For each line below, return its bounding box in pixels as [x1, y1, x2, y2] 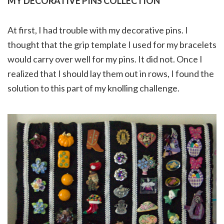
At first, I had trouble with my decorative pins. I [7, 24, 188, 36]
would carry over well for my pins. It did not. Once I [7, 53, 202, 65]
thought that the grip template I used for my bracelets [7, 39, 216, 50]
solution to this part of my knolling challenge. [7, 82, 179, 94]
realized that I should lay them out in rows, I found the [7, 68, 214, 79]
